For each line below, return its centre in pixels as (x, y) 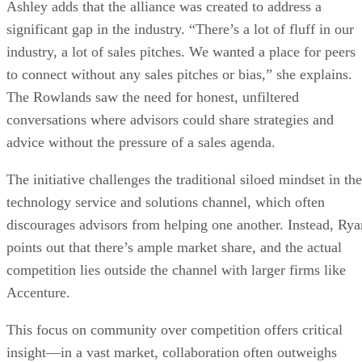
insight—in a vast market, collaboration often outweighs (172, 352)
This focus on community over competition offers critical (175, 329)
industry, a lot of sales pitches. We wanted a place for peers (181, 51)
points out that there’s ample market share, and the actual (174, 247)
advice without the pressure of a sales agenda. (141, 142)
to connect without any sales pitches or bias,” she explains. (179, 74)
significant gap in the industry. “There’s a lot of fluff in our (180, 29)
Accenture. (38, 292)
